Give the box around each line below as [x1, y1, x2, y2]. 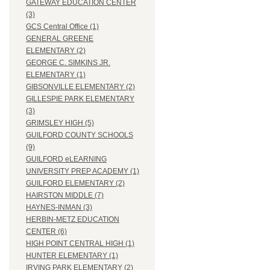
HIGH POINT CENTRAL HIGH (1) [26, 239, 134, 248]
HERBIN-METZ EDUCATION [26, 215, 119, 224]
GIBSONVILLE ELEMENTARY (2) [26, 83, 135, 92]
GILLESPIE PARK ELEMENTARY [26, 95, 134, 104]
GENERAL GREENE [26, 34, 93, 43]
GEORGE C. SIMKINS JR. [26, 58, 110, 67]
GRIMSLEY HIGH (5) [26, 119, 94, 128]
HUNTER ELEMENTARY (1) [26, 251, 118, 260]
